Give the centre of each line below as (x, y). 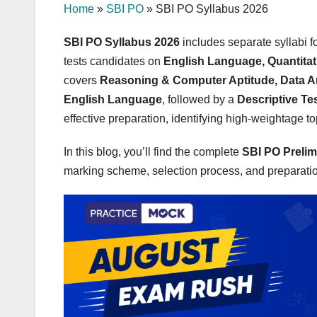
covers (82, 81)
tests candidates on (114, 62)
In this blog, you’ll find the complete (153, 152)
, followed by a (200, 100)
